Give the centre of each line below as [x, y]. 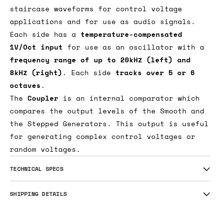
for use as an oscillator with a [134, 85]
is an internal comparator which [129, 136]
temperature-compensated [131, 72]
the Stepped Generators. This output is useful [109, 162]
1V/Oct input [36, 85]
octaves [25, 123]
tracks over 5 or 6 [155, 110]
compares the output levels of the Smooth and [107, 149]
